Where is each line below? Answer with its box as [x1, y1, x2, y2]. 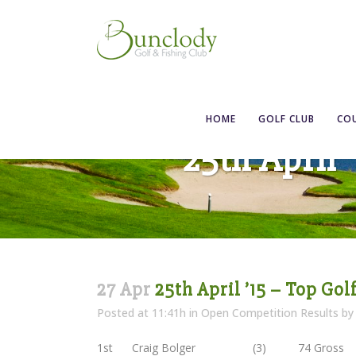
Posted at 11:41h [97, 305, 186, 320]
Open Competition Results [201, 305, 339, 320]
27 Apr [97, 278, 151, 301]
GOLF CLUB [258, 112, 315, 126]
